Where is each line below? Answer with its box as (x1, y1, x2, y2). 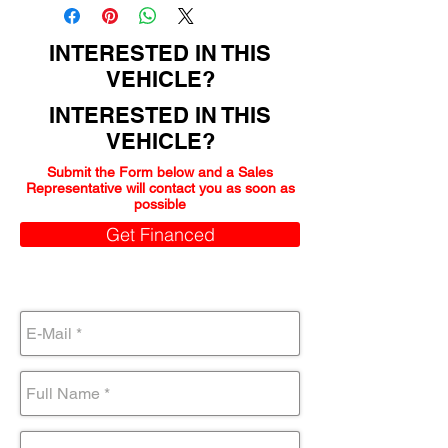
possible (134, 196, 186, 212)
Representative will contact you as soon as (25, 180, 295, 196)
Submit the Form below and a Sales (47, 164, 273, 180)
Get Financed (105, 223, 215, 246)
